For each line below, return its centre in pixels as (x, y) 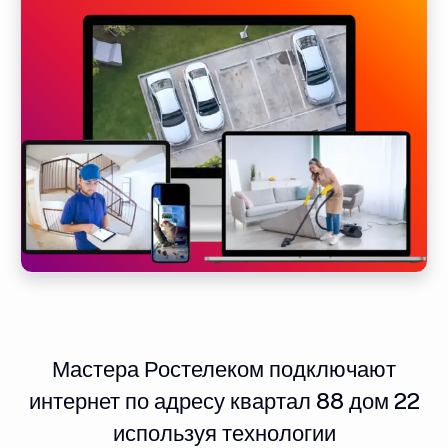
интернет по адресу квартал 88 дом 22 (224, 400)
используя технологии (224, 432)
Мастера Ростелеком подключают (224, 368)
